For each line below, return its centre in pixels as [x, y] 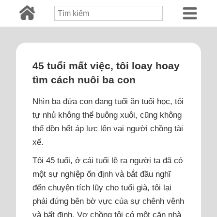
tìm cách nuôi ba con [84, 80]
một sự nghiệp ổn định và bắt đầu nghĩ [101, 174]
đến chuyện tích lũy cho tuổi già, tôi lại [102, 188]
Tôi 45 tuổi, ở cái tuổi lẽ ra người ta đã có [107, 161]
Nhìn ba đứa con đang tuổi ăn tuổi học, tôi [108, 101]
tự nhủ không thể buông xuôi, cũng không [107, 115]
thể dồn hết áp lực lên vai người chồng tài [108, 129]
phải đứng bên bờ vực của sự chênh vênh [108, 201]
